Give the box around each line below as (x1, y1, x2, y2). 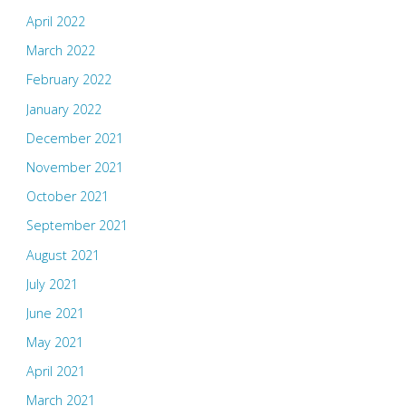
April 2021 (25, 362, 85, 381)
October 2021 (25, 188, 109, 206)
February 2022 (25, 71, 111, 89)
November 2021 (25, 158, 123, 176)
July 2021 (25, 275, 78, 293)
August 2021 (25, 246, 100, 264)
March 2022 (25, 42, 95, 60)
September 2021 (25, 217, 128, 235)
